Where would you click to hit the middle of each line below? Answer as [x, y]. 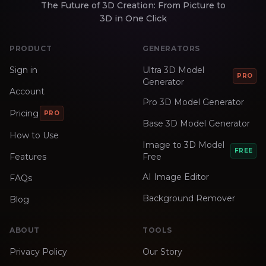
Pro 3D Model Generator [193, 102]
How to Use [34, 135]
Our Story [162, 251]
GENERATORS [171, 48]
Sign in [23, 70]
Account [27, 91]
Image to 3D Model [183, 145]
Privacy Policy [38, 251]
